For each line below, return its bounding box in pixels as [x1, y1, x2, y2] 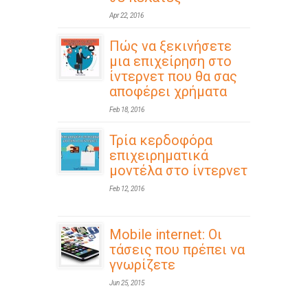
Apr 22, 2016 [109, 12, 144, 20]
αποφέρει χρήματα [109, 83, 227, 100]
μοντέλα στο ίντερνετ [109, 162, 247, 179]
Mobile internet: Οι [109, 226, 222, 243]
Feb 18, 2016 [109, 106, 144, 114]
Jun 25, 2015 [109, 279, 144, 287]
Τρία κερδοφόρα [109, 132, 212, 149]
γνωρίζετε [109, 256, 175, 274]
